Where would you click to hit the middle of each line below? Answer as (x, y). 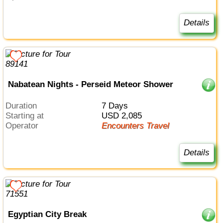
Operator (25, 125)
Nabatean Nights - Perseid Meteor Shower (90, 85)
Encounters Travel (138, 125)
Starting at (28, 115)
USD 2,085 (124, 115)
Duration (24, 106)
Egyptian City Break (47, 214)
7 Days (117, 106)
